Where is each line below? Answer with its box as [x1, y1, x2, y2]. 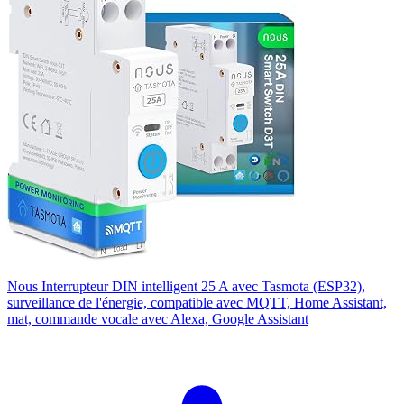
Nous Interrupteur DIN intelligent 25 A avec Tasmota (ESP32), [7, 278, 365, 294]
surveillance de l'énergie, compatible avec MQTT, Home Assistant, [7, 294, 387, 310]
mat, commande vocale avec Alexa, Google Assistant [7, 310, 308, 326]
